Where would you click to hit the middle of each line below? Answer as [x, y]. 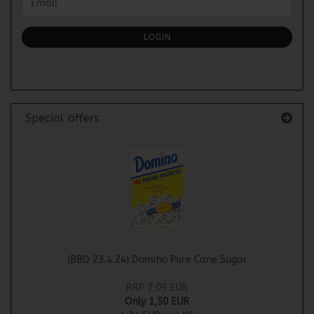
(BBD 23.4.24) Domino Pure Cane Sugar [157, 260]
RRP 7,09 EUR [157, 288]
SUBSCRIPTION [55, 37]
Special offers [60, 118]
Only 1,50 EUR [157, 302]
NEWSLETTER [52, 23]
